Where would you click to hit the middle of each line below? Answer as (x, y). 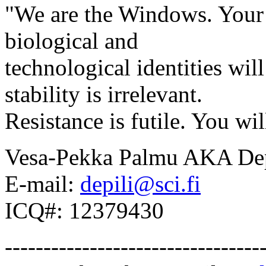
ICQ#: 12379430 (84, 210)
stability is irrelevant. (104, 94)
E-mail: (42, 183)
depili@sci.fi (140, 183)
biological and (72, 40)
